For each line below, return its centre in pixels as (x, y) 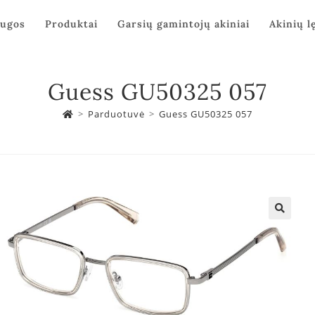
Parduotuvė (116, 114)
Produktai (72, 24)
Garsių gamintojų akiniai (184, 24)
